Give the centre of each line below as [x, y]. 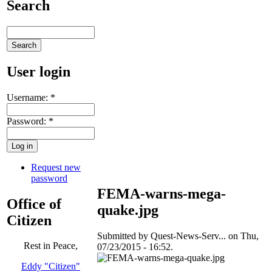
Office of [34, 204]
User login [39, 71]
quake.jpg [128, 210]
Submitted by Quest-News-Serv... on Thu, [178, 236]
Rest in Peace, [51, 246]
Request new [56, 167]
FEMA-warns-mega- [161, 193]
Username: [29, 97]
